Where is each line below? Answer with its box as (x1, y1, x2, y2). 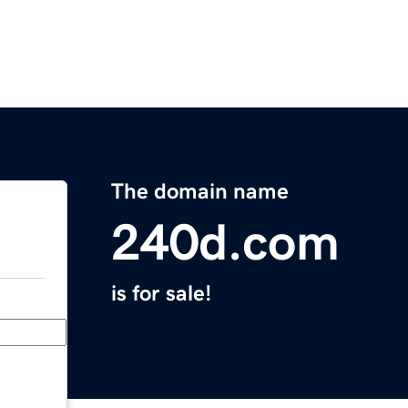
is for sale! (111, 282, 211, 305)
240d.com (111, 217, 340, 269)
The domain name (111, 180, 289, 203)
